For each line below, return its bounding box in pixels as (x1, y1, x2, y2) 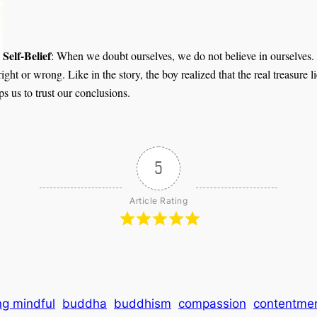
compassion (178, 296, 246, 311)
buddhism (114, 296, 171, 311)
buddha (62, 296, 107, 311)
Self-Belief (3, 47, 51, 64)
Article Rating (129, 195, 188, 207)
